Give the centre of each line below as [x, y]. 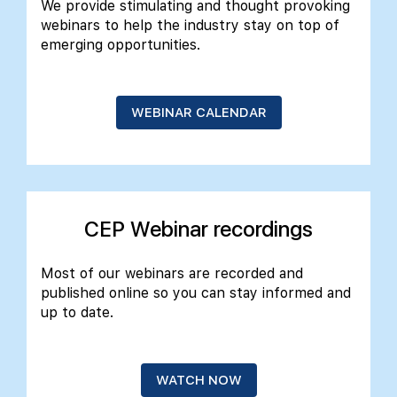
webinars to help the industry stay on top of [190, 25]
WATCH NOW [198, 380]
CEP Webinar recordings [198, 229]
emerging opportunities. [121, 45]
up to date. [77, 312]
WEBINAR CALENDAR [198, 112]
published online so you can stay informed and [196, 293]
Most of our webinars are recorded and [172, 273]
